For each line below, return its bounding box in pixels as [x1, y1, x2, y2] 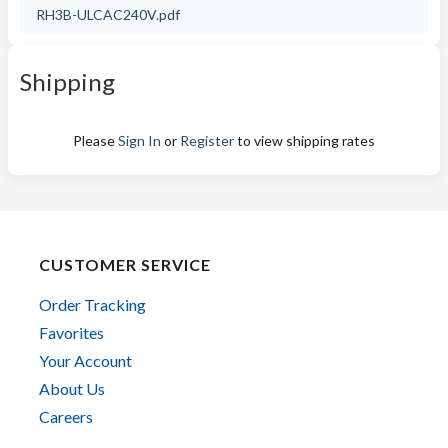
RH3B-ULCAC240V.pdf [36, 6, 180, 23]
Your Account [39, 351, 132, 370]
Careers [39, 407, 93, 426]
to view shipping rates [234, 132, 375, 149]
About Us [39, 379, 105, 398]
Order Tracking [39, 295, 146, 314]
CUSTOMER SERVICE [39, 255, 211, 274]
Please [73, 132, 118, 149]
